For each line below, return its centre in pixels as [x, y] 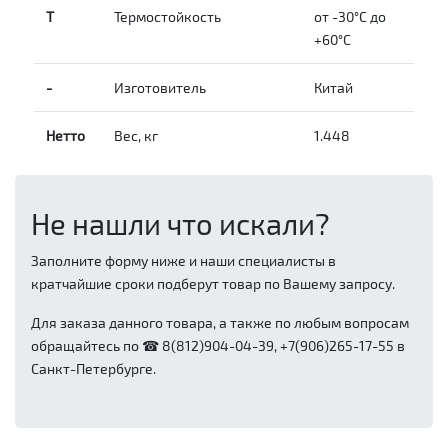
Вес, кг [136, 136]
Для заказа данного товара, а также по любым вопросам [220, 323]
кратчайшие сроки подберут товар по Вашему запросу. [213, 284]
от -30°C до [350, 17]
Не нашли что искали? [180, 224]
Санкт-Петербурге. [93, 369]
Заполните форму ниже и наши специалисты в [183, 261]
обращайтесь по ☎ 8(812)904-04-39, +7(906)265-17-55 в [218, 346]
